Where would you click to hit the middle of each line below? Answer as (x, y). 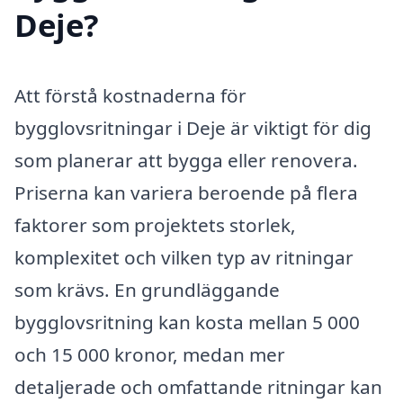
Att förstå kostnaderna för (130, 96)
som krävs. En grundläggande (147, 290)
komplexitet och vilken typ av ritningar (184, 258)
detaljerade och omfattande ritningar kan (198, 387)
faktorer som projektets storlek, (155, 225)
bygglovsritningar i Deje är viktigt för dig (193, 128)
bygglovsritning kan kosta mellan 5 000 (187, 322)
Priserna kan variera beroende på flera (186, 193)
